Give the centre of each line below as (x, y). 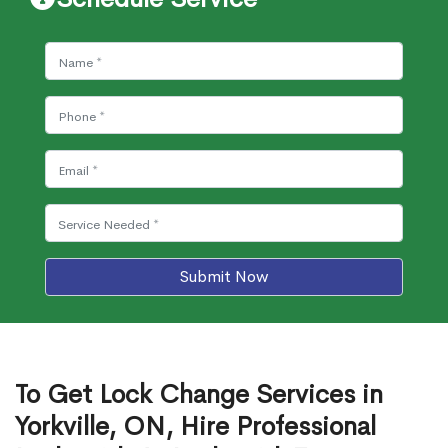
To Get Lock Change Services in (199, 394)
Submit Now (224, 276)
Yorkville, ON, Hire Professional (195, 426)
